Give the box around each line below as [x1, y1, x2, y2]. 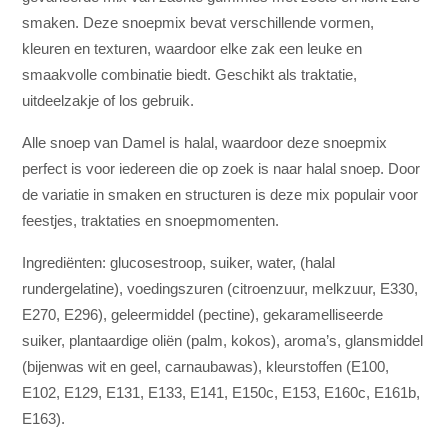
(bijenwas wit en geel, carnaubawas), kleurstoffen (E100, [22, 358, 390, 376]
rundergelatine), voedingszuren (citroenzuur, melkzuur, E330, [22, 280, 419, 298]
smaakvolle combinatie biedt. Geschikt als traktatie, [22, 66, 358, 84]
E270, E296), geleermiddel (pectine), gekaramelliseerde [22, 306, 384, 324]
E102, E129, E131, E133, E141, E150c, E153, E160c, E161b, [22, 384, 421, 402]
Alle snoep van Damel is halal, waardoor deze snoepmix [22, 134, 388, 152]
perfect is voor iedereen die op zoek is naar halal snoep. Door [22, 160, 421, 178]
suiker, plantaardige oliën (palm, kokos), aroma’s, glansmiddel [22, 332, 424, 350]
